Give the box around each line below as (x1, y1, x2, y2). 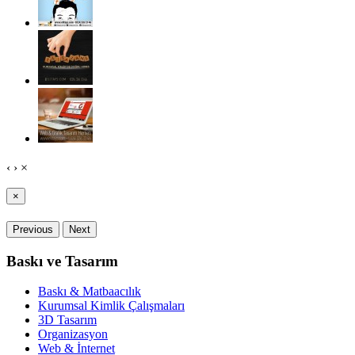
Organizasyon (38, 327, 108, 342)
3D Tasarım (38, 313, 97, 327)
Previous (13, 223, 53, 235)
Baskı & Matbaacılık (38, 284, 141, 299)
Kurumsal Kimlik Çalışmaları (38, 299, 185, 313)
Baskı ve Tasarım (6, 252, 118, 269)
